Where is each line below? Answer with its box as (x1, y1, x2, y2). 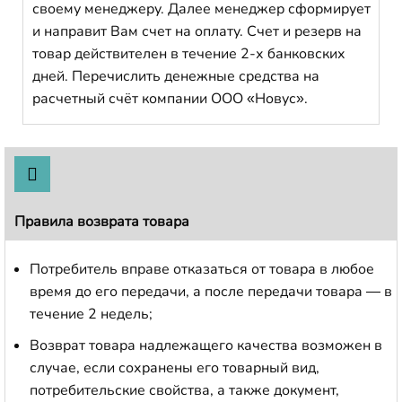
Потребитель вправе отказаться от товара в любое (30, 258, 374, 279)
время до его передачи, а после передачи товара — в (30, 281, 392, 301)
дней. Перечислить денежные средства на (32, 66, 319, 86)
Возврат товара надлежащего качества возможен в (30, 335, 382, 355)
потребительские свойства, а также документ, (30, 380, 339, 400)
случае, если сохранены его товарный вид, (30, 357, 319, 378)
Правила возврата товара (14, 211, 189, 232)
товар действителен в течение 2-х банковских (32, 43, 345, 64)
